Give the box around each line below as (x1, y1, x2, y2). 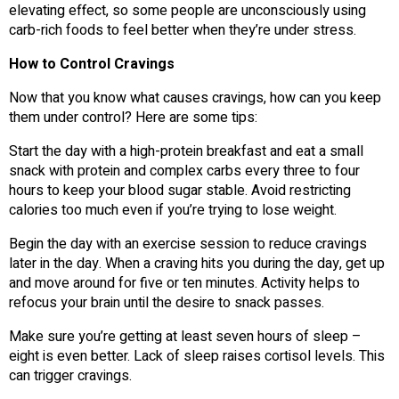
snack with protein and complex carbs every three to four (9, 159, 360, 182)
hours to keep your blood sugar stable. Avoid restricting (9, 179, 351, 201)
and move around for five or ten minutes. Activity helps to (9, 272, 360, 294)
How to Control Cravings (9, 53, 175, 75)
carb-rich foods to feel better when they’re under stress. (9, 19, 356, 41)
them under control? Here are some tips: (9, 106, 257, 128)
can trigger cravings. (9, 364, 132, 387)
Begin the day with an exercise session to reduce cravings (9, 232, 367, 255)
